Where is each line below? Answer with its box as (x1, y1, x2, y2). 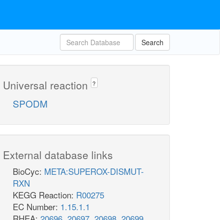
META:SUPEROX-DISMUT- (44, 165, 144, 178)
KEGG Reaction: (13, 189, 76, 201)
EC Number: (13, 200, 60, 213)
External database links (3, 147, 113, 163)
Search (141, 37, 164, 47)
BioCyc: (13, 165, 44, 178)
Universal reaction (3, 78, 91, 92)
